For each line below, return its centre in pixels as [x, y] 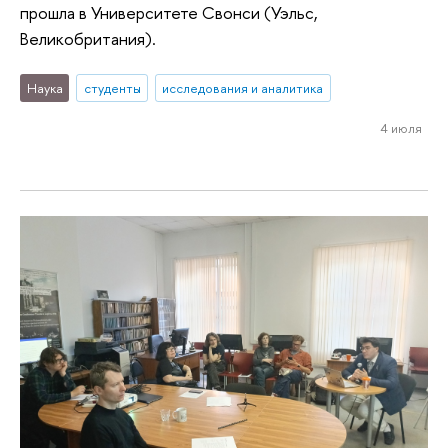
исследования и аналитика [243, 87]
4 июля [400, 127]
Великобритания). [88, 39]
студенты [112, 87]
